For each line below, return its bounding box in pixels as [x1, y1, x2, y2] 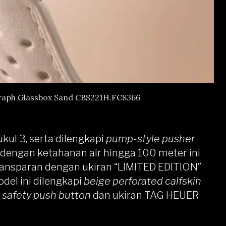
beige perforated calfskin [84, 175, 201, 187]
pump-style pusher [106, 133, 195, 145]
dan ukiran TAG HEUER [93, 189, 199, 201]
